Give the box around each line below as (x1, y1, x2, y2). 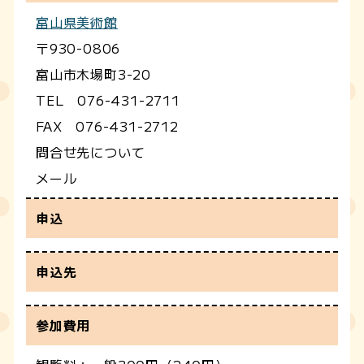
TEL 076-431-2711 (36, 89, 180, 110)
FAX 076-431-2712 (36, 115, 179, 136)
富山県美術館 (36, 11, 118, 32)
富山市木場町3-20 (36, 63, 151, 84)
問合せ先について (36, 141, 145, 162)
